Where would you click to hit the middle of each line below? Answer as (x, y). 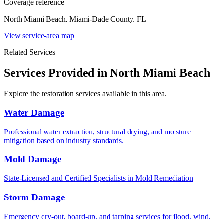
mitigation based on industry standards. (64, 140)
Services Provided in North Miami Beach (107, 73)
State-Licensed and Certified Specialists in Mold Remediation (99, 178)
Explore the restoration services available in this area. (85, 94)
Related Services (30, 52)
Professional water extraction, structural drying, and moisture (97, 131)
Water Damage (34, 112)
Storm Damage (34, 197)
